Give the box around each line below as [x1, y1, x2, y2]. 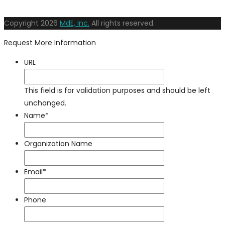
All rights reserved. [89, 18, 155, 29]
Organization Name [24, 139, 92, 149]
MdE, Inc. [60, 18, 89, 29]
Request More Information [4, 38, 96, 48]
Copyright [4, 18, 41, 29]
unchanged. [24, 98, 66, 108]
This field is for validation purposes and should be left [24, 85, 210, 96]
